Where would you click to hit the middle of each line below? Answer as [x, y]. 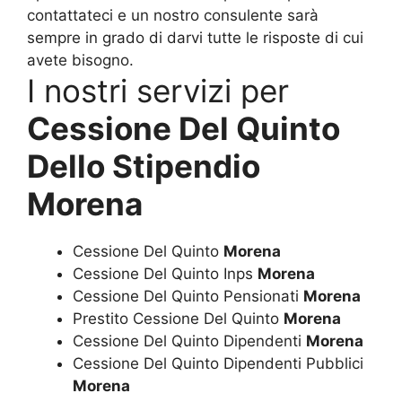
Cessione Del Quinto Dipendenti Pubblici [218, 363]
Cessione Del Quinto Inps [165, 273]
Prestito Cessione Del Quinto [178, 318]
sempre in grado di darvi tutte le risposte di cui [195, 37]
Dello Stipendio [144, 166]
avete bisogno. [80, 60]
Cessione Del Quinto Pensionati [188, 296]
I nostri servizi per [158, 90]
